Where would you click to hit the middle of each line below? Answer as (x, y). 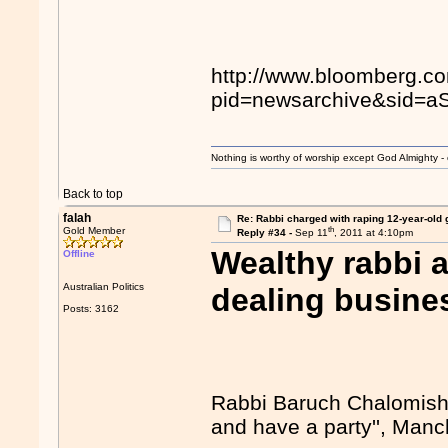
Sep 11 (311, 233)
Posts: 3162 (91, 308)
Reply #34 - (265, 233)
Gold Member (94, 230)
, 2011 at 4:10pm (373, 233)
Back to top (93, 194)
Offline (79, 253)
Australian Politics (104, 286)
